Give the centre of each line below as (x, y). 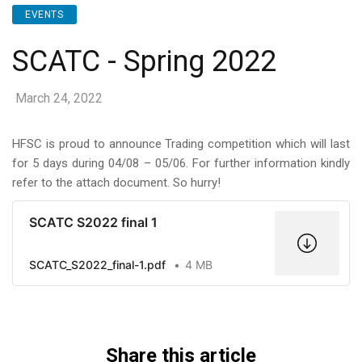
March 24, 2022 (59, 98)
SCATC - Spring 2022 (144, 61)
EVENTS (44, 15)
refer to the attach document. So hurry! (116, 183)
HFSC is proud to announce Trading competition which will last (181, 144)
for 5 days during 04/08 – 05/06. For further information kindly (181, 163)
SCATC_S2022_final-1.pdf (97, 265)
